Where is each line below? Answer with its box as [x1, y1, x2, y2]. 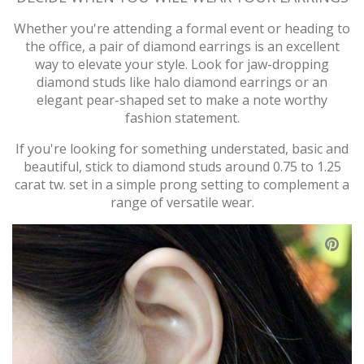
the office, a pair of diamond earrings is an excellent [24, 37, 340, 55]
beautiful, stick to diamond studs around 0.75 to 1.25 [23, 157, 341, 175]
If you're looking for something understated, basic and [15, 139, 349, 158]
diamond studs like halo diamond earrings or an [37, 72, 327, 91]
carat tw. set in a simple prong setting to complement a [15, 175, 349, 193]
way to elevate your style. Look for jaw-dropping [35, 54, 329, 73]
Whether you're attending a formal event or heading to [14, 19, 350, 37]
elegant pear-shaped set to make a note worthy [37, 90, 327, 109]
